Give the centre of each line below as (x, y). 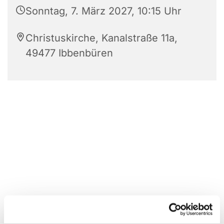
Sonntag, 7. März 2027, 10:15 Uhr (103, 11)
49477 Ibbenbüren (69, 53)
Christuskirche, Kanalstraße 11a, (101, 38)
